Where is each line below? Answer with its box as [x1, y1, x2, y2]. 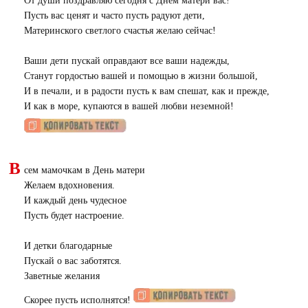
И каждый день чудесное [23, 195, 126, 206]
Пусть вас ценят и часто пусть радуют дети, [23, 10, 205, 21]
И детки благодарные [23, 241, 112, 251]
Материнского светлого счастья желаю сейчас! [23, 25, 216, 36]
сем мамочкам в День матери [23, 165, 145, 175]
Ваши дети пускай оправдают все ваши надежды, [23, 56, 230, 66]
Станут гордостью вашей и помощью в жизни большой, [23, 71, 258, 81]
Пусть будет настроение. [23, 210, 124, 221]
